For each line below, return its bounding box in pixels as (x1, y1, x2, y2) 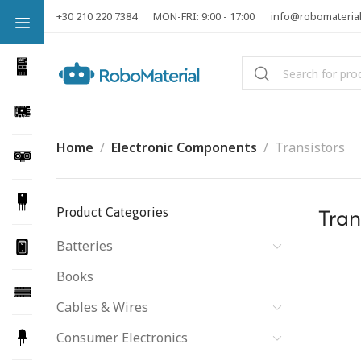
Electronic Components (111, 139, 257, 156)
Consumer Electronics (56, 329, 188, 346)
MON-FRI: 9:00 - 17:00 (153, 9, 255, 23)
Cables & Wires (56, 298, 148, 316)
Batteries (56, 237, 113, 255)
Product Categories (56, 205, 168, 219)
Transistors (275, 139, 345, 156)
